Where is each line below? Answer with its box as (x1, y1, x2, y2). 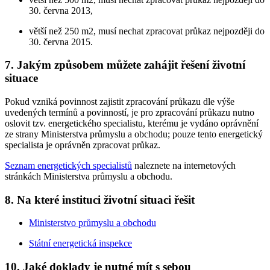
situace (5, 72, 38, 85)
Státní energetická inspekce (29, 238, 132, 249)
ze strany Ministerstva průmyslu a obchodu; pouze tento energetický (5, 128, 263, 139)
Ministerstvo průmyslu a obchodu (29, 218, 156, 228)
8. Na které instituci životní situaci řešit (5, 193, 195, 206)
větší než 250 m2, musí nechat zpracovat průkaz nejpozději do (29, 25, 265, 36)
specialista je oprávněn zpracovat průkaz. (5, 139, 160, 150)
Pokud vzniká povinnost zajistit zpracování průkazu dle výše (5, 96, 234, 107)
